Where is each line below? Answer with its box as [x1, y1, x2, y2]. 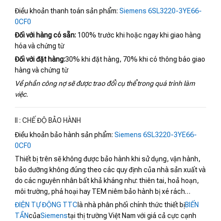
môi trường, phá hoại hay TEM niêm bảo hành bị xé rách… [15, 187, 190, 196]
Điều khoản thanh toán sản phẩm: [15, 7, 119, 15]
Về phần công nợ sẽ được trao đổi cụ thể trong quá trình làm [15, 79, 195, 88]
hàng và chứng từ [15, 66, 68, 74]
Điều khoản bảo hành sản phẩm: [15, 131, 114, 139]
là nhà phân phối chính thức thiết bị [77, 201, 185, 209]
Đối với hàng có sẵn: [15, 31, 77, 39]
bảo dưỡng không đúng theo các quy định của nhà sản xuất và [15, 166, 206, 174]
